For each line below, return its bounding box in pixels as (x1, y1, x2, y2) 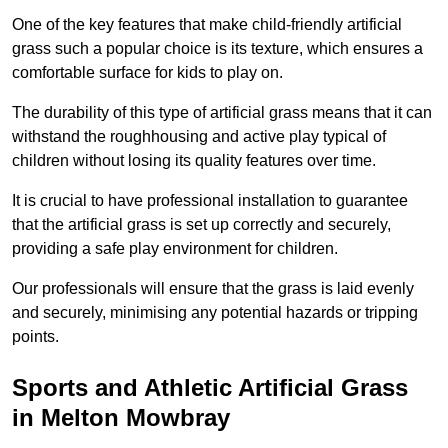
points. (12, 328, 59, 346)
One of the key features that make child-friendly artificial (12, 16, 402, 34)
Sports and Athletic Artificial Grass (12, 374, 408, 402)
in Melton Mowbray (12, 404, 230, 432)
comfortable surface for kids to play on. (12, 64, 283, 82)
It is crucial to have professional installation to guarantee (12, 192, 408, 210)
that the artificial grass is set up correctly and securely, (12, 216, 391, 234)
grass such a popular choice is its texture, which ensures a (12, 40, 423, 58)
